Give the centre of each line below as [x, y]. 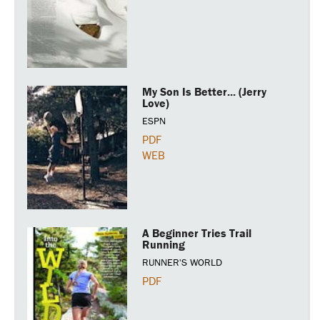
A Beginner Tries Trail [197, 233]
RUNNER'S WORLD [182, 262]
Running [164, 245]
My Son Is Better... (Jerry [205, 92]
